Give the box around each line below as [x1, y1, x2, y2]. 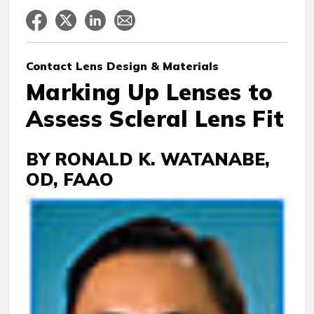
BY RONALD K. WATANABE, [26, 148, 270, 170]
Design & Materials [103, 59, 219, 73]
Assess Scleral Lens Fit [26, 104, 285, 132]
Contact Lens [26, 59, 103, 73]
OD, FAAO [26, 168, 114, 190]
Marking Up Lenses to [26, 78, 273, 106]
